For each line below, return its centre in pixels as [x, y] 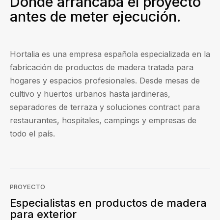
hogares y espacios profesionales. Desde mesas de [105, 81]
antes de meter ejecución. [95, 17]
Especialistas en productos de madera [108, 203]
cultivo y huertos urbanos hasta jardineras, [90, 94]
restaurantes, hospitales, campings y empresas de [103, 121]
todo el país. [32, 134]
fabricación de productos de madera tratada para [102, 68]
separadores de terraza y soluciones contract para [105, 107]
